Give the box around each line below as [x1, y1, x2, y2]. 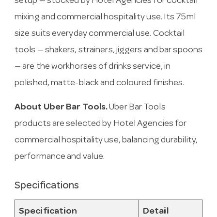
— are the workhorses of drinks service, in [15, 62, 171, 72]
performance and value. [15, 152, 105, 162]
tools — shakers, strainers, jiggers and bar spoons [15, 46, 203, 55]
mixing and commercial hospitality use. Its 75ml [15, 13, 196, 22]
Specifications [15, 181, 79, 191]
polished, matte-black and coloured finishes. [15, 78, 185, 88]
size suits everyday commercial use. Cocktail [15, 29, 185, 39]
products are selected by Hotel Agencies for [15, 119, 187, 129]
